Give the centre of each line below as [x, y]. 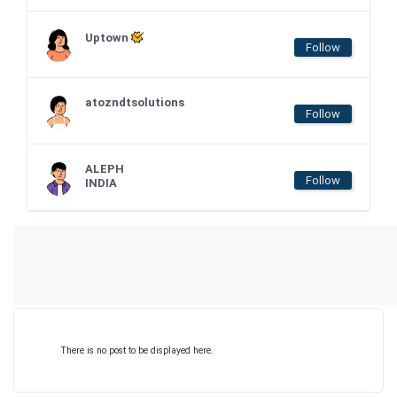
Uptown [108, 38]
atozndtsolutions [135, 102]
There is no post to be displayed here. [137, 350]
